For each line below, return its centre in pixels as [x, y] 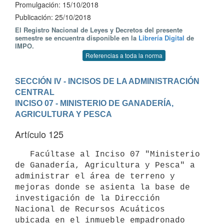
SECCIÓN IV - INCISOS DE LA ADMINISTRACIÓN [107, 81]
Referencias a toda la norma [124, 55]
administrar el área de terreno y [95, 176]
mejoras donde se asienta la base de [102, 187]
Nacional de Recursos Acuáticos [90, 209]
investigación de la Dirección [87, 198]
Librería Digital [161, 38]
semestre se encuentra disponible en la [77, 38]
